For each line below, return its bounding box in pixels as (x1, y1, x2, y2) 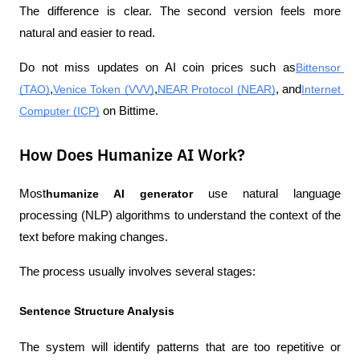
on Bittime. (100, 104, 158, 118)
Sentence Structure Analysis (19, 304, 174, 317)
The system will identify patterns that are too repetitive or (19, 340, 341, 354)
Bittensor (296, 61, 341, 75)
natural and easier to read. (19, 27, 155, 40)
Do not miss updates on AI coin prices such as (19, 61, 296, 75)
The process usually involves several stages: (19, 265, 256, 279)
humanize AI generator (46, 187, 193, 201)
